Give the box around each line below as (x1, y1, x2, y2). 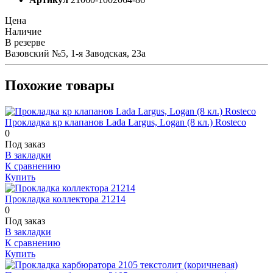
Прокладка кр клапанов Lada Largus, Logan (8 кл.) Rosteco (5, 116, 246, 127)
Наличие (5, 26, 41, 37)
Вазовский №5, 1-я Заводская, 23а (5, 48, 146, 59)
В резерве (5, 37, 45, 48)
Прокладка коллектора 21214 (5, 193, 126, 204)
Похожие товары (5, 77, 115, 94)
